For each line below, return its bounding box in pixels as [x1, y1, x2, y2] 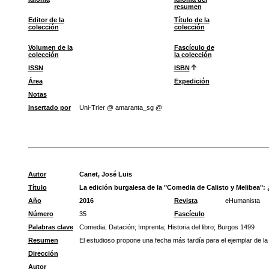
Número [28, 210, 53, 217]
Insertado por [28, 104, 71, 111]
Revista [174, 197, 198, 204]
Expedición [174, 77, 210, 85]
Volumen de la [28, 44, 73, 51]
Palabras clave [28, 223, 73, 231]
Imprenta [138, 223, 164, 231]
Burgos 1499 [217, 223, 255, 231]
